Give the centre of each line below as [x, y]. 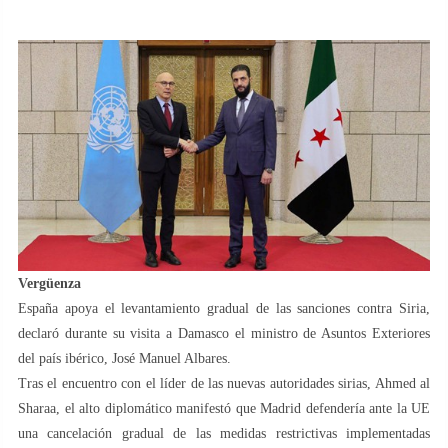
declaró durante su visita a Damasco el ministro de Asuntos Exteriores [224, 333]
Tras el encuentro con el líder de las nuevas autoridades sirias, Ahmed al [224, 383]
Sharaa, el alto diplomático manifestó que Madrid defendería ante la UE [224, 408]
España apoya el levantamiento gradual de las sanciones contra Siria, [224, 308]
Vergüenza [49, 283]
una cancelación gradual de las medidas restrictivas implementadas [224, 433]
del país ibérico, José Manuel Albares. [124, 358]
